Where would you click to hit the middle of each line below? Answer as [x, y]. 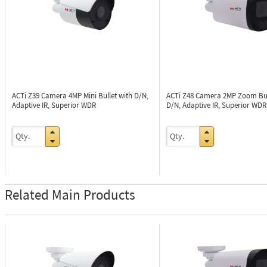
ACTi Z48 [181, 96]
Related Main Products [70, 195]
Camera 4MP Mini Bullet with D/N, [95, 96]
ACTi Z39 [27, 96]
